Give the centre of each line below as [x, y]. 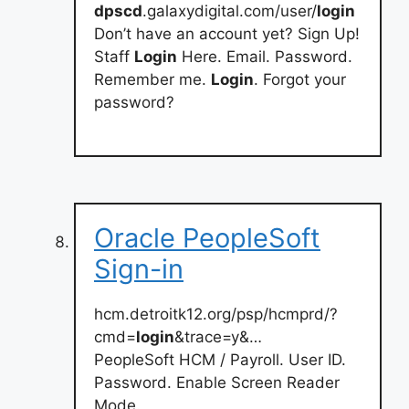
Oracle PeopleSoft [207, 238]
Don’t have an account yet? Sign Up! [227, 33]
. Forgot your [300, 79]
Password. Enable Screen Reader [217, 383]
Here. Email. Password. [265, 56]
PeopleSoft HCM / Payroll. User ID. [220, 360]
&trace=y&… [218, 337]
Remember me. [152, 79]
